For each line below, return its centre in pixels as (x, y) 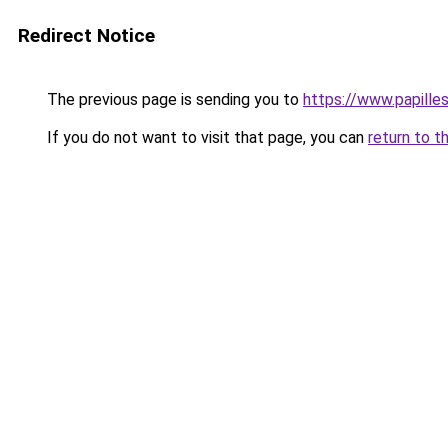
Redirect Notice (86, 35)
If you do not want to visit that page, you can (205, 137)
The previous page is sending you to (173, 99)
